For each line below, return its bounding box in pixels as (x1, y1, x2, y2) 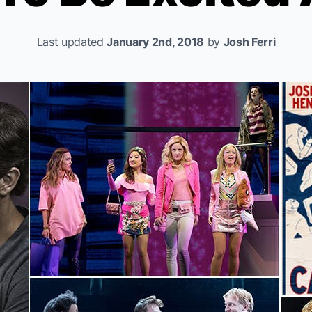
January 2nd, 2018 (107, 35, 204, 49)
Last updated (36, 35, 107, 49)
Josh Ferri (223, 35, 276, 49)
